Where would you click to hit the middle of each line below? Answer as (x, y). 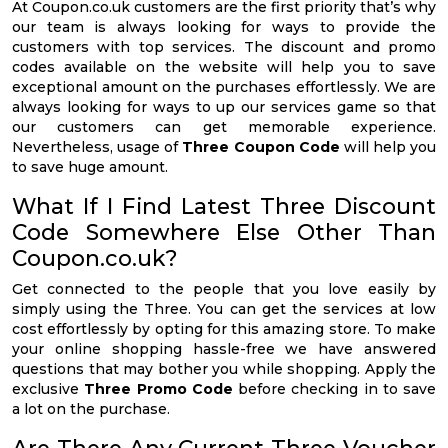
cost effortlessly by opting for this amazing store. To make (224, 328)
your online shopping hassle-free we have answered (224, 348)
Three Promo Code (158, 388)
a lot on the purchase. (91, 408)
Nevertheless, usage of (97, 146)
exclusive (48, 388)
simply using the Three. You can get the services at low (224, 308)
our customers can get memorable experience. (224, 126)
